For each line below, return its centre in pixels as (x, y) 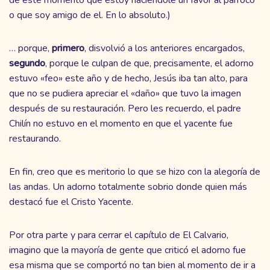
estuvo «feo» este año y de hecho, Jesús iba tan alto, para (128, 78)
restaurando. (35, 138)
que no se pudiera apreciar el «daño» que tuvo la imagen (125, 93)
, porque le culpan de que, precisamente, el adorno (149, 63)
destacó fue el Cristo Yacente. (71, 202)
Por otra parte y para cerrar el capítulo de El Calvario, (119, 235)
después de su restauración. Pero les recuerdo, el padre (125, 108)
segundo (27, 63)
